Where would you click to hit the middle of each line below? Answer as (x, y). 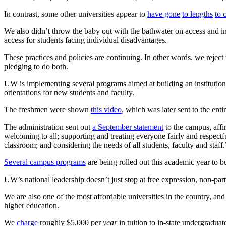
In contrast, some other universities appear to (76, 14)
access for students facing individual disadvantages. (86, 40)
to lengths (197, 14)
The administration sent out (48, 127)
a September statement (128, 127)
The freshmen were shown (47, 109)
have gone (164, 14)
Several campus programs (45, 162)
